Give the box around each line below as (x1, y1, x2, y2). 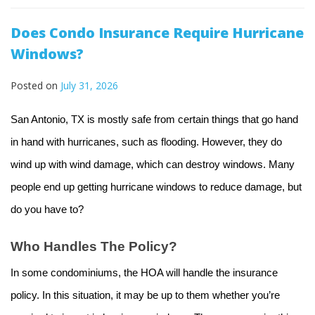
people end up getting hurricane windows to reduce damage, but (11, 181, 302, 193)
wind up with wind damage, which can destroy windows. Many (11, 159, 295, 171)
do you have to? (11, 204, 84, 216)
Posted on (11, 79, 60, 93)
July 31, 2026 (60, 79, 118, 93)
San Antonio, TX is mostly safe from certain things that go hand (11, 114, 298, 126)
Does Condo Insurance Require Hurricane (11, 23, 304, 43)
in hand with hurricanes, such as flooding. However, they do (11, 136, 282, 148)
